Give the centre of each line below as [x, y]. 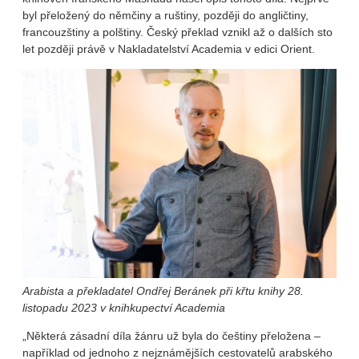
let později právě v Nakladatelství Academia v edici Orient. [169, 49]
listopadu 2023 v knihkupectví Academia [124, 308]
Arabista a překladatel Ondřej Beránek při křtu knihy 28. [163, 291]
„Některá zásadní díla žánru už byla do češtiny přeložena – [171, 336]
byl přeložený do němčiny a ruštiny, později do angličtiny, [165, 16]
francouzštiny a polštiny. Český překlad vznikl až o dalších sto [177, 32]
